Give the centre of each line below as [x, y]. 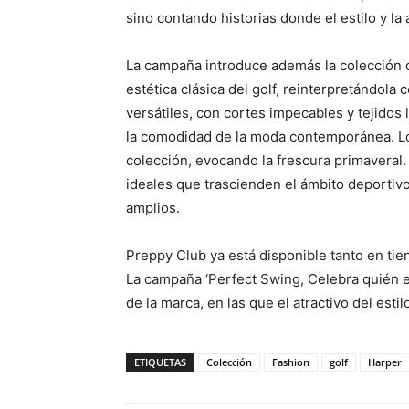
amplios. [153, 208]
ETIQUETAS [160, 362]
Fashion [291, 362]
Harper [385, 362]
